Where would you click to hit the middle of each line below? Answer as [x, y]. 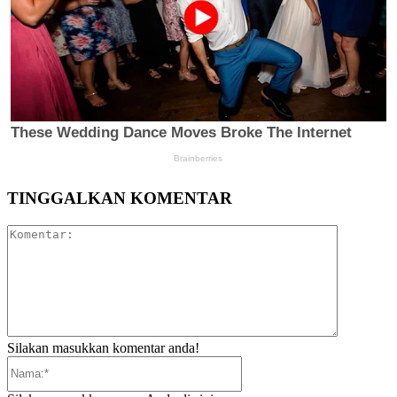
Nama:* [263, 362]
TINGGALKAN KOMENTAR [120, 198]
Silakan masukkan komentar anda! [103, 347]
